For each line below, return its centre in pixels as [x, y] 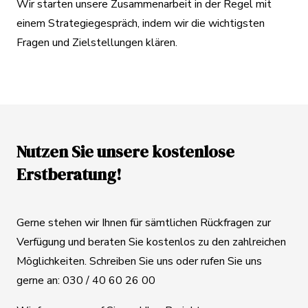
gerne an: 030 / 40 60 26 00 [86, 281]
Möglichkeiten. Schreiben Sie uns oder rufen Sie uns [139, 262]
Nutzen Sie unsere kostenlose [125, 152]
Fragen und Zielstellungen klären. [97, 43]
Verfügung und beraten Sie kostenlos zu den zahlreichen [151, 242]
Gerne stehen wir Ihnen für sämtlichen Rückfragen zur [144, 223]
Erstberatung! [69, 175]
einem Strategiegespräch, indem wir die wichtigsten [141, 24]
